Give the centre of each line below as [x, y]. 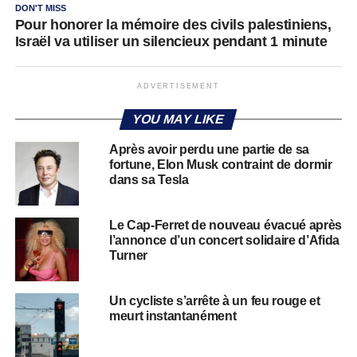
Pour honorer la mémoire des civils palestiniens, [173, 24]
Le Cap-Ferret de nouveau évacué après [226, 225]
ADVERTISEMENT [178, 86]
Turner [128, 255]
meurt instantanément [174, 316]
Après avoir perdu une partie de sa [209, 149]
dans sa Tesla [149, 179]
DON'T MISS [40, 8]
